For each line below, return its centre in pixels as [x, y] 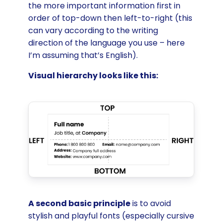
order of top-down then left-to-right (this [110, 18]
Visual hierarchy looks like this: [93, 75]
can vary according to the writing [93, 30]
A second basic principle [79, 203]
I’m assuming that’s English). [83, 55]
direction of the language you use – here [106, 43]
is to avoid [150, 203]
